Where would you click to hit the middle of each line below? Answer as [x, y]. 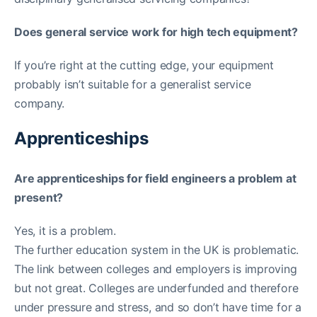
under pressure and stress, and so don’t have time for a [158, 307]
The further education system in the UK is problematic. [157, 249]
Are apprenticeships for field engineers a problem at [155, 178]
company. [40, 103]
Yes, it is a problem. [65, 230]
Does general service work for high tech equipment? [156, 31]
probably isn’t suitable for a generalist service [133, 84]
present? [39, 197]
